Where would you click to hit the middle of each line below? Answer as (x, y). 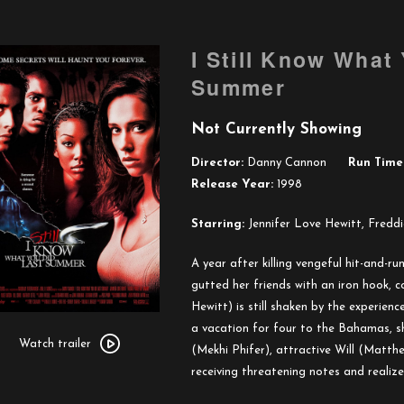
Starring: (218, 224)
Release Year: (232, 184)
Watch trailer (55, 344)
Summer (239, 87)
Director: (217, 163)
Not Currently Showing (276, 129)
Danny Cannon (285, 163)
